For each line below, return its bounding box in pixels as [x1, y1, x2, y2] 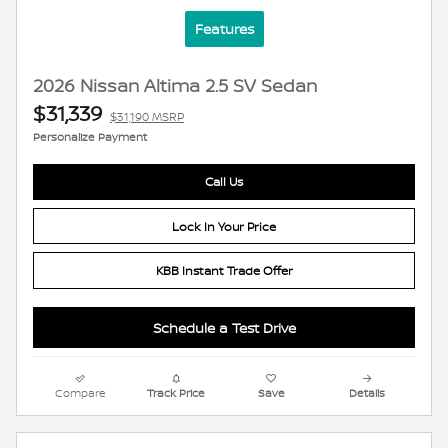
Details [349, 386, 386, 401]
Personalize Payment [33, 129, 147, 144]
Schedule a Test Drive [152, 317, 296, 337]
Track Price [147, 386, 206, 401]
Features [194, 18, 254, 38]
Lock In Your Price [172, 217, 276, 235]
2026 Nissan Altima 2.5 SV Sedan [33, 73, 317, 98]
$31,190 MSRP [110, 107, 184, 125]
